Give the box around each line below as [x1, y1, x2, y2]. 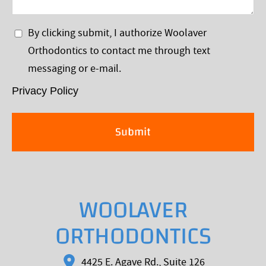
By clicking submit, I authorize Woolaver [27, 26, 207, 40]
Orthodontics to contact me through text [27, 43, 210, 58]
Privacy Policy [12, 84, 78, 97]
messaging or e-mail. [27, 61, 121, 75]
